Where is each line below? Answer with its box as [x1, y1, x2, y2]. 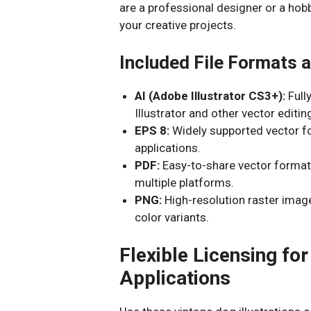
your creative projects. [119, 18, 236, 32]
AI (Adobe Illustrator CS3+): [135, 88, 286, 103]
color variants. [135, 210, 210, 224]
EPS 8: [135, 123, 170, 137]
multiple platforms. [135, 175, 235, 190]
